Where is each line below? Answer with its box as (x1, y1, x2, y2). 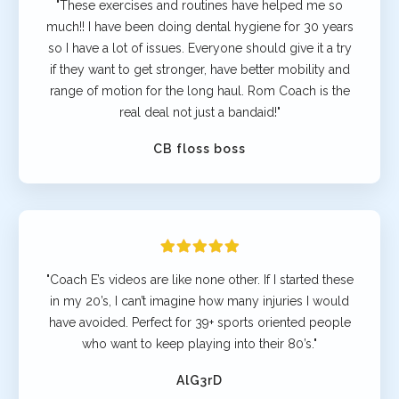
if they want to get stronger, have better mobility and (49, 61, 350, 77)
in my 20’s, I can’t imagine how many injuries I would (50, 293, 349, 308)
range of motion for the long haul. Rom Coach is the (49, 83, 350, 98)
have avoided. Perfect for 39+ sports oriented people (48, 314, 351, 330)
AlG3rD (176, 372, 223, 387)
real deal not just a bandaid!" (118, 104, 281, 119)
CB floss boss (153, 141, 246, 156)
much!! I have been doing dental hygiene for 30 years (45, 19, 354, 34)
